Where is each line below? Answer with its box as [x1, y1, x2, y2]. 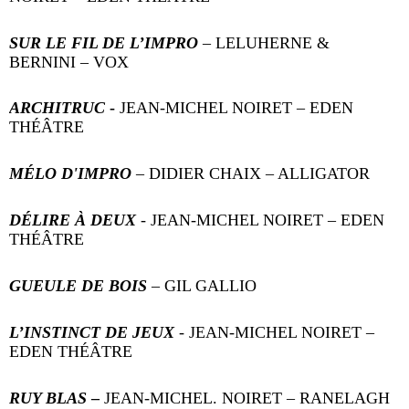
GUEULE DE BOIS [9, 277, 152, 296]
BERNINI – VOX [9, 52, 129, 71]
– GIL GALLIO [152, 277, 257, 296]
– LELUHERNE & [203, 33, 330, 52]
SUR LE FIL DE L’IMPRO [9, 33, 198, 52]
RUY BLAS [9, 388, 87, 407]
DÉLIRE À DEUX [9, 211, 136, 230]
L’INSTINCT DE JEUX [9, 323, 179, 342]
